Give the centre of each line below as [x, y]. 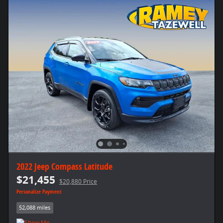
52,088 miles [35, 208]
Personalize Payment [39, 191]
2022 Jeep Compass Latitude [64, 166]
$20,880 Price [78, 181]
